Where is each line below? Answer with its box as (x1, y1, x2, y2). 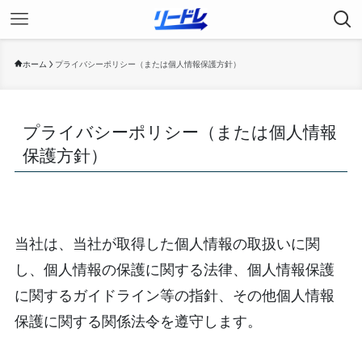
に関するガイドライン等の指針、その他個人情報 (14, 284, 335, 305)
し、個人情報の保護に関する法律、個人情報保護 (14, 259, 335, 279)
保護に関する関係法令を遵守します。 (14, 310, 262, 330)
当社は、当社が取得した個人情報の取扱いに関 (14, 233, 320, 253)
